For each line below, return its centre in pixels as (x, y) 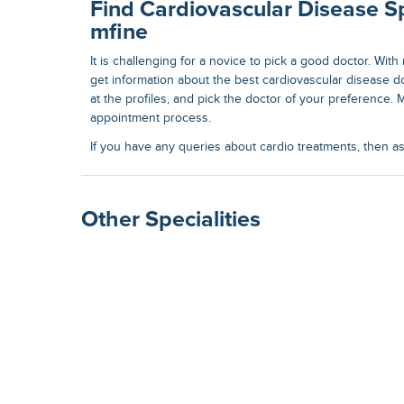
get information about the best (176, 81)
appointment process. (151, 119)
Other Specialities (171, 220)
